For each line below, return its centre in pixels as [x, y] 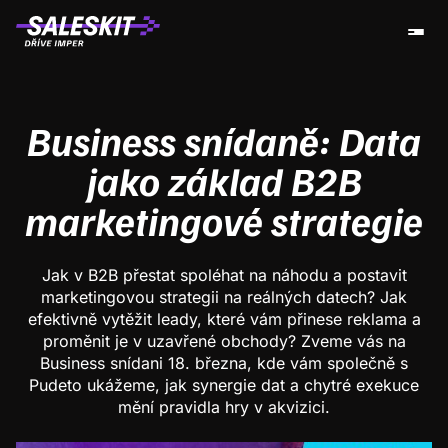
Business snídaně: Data [224, 140]
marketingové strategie [224, 220]
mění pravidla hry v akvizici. [224, 407]
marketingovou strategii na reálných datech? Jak [224, 297]
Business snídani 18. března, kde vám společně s [224, 363]
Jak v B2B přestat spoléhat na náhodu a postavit [224, 275]
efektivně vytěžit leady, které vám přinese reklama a [224, 319]
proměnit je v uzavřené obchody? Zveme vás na [224, 341]
